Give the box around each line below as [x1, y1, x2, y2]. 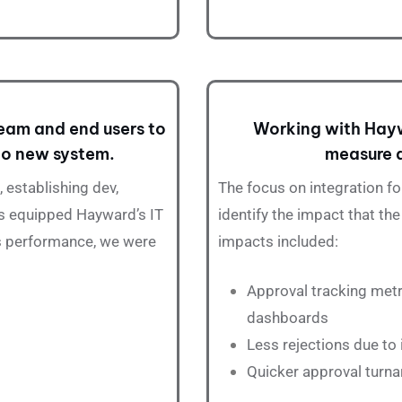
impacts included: [218, 232, 338, 250]
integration [310, 179, 383, 197]
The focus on [218, 179, 310, 197]
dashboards [247, 309, 332, 327]
